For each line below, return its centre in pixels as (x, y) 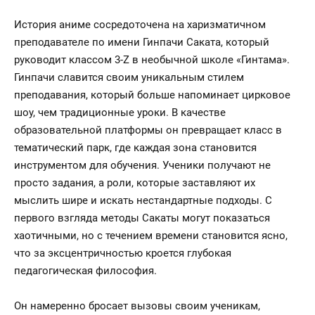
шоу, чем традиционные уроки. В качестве (120, 112)
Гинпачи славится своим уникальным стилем (129, 77)
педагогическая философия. (85, 271)
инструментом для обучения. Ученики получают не (142, 165)
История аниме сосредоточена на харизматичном (140, 25)
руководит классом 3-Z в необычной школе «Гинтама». (152, 60)
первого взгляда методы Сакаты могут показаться (142, 218)
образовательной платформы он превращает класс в (148, 130)
